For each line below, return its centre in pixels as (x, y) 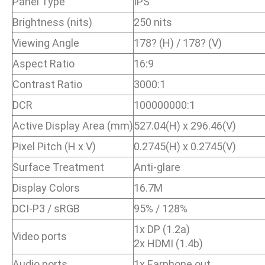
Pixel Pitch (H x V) (54, 146)
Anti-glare (157, 167)
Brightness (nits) (52, 22)
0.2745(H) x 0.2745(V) (185, 146)
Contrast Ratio (47, 84)
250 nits (153, 22)
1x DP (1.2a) (162, 229)
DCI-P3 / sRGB (46, 208)
